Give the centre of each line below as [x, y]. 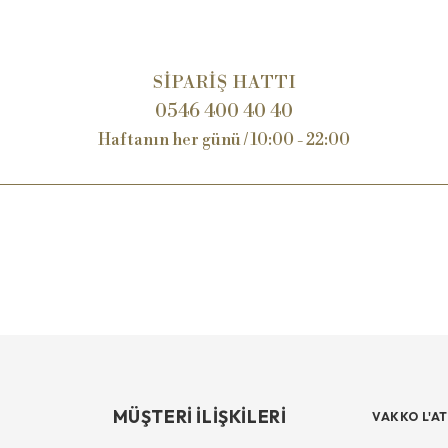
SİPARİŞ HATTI [224, 82]
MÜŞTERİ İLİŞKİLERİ [199, 416]
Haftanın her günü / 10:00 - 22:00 [224, 139]
